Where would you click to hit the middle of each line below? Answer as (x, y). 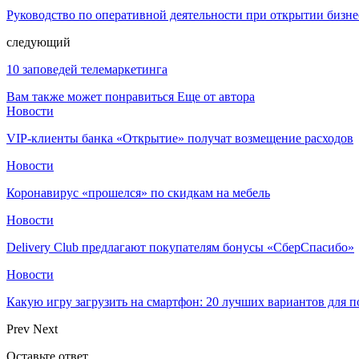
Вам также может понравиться (90, 96)
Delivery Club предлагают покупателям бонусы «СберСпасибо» (180, 247)
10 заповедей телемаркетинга (87, 69)
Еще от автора (216, 96)
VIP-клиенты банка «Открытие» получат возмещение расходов (180, 138)
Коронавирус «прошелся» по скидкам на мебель (138, 192)
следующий (38, 42)
